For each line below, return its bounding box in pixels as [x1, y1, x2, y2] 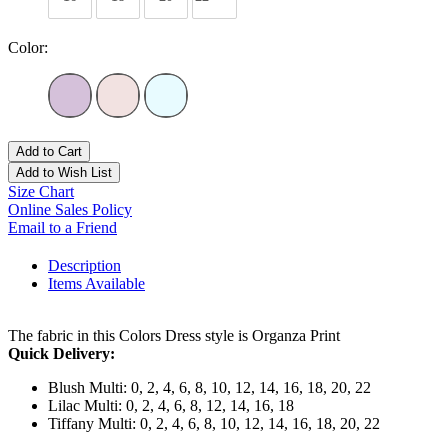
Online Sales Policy [8, 200, 132, 218]
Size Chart [8, 182, 74, 200]
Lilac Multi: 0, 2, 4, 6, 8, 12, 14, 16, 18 [48, 396, 294, 414]
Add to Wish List [16, 164, 112, 180]
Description [48, 256, 121, 274]
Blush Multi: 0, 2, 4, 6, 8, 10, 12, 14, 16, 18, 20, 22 [48, 378, 371, 396]
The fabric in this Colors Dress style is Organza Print [8, 326, 340, 344]
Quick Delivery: [8, 344, 115, 362]
